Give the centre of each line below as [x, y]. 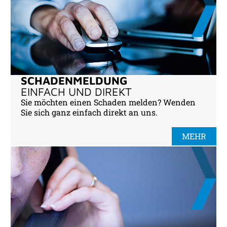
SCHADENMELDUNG [74, 81]
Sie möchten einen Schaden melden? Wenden [108, 102]
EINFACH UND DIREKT [76, 92]
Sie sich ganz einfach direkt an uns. [89, 112]
